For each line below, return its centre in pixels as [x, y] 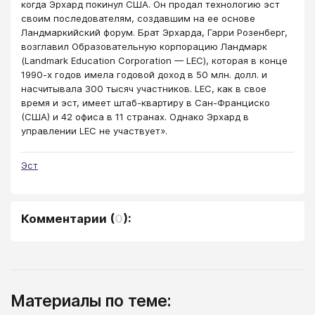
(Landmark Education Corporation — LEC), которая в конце [154, 60]
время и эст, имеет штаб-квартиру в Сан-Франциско [146, 102]
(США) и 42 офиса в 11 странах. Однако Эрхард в [135, 116]
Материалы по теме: [91, 300]
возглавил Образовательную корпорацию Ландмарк [144, 46]
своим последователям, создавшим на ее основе [138, 18]
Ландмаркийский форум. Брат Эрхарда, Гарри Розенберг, [154, 32]
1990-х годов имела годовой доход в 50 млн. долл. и [144, 74]
